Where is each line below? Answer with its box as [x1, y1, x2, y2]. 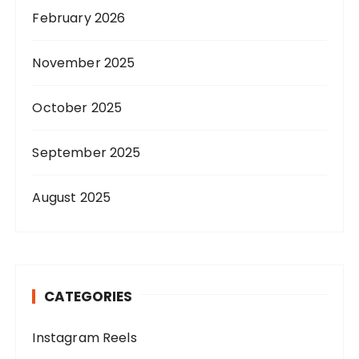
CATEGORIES [44, 286, 133, 306]
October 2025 [32, 98, 123, 117]
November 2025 [32, 53, 135, 72]
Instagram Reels [32, 328, 137, 347]
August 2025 [32, 188, 111, 207]
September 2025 [32, 143, 141, 162]
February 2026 [32, 8, 126, 27]
